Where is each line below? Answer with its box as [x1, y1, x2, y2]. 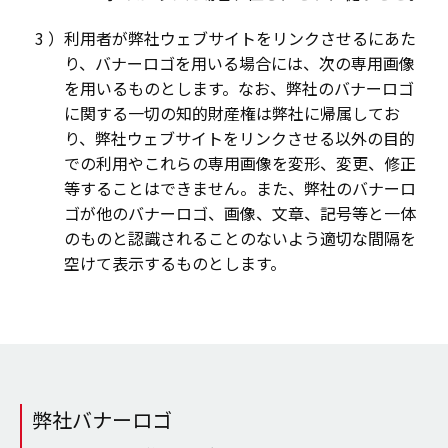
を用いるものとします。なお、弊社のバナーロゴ [63, 76, 414, 101]
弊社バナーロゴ [32, 405, 172, 435]
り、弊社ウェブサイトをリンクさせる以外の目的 [63, 126, 415, 151]
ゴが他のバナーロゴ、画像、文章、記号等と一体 [63, 201, 416, 226]
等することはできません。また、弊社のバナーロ [63, 176, 416, 201]
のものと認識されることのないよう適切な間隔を [63, 226, 416, 251]
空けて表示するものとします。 [63, 251, 286, 276]
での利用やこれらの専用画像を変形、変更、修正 [63, 151, 416, 176]
